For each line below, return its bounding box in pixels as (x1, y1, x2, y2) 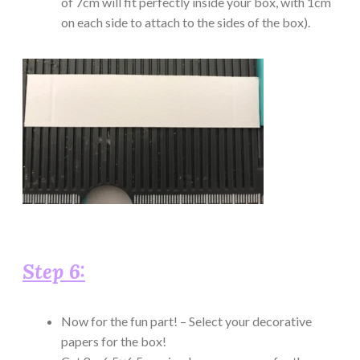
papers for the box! (61, 333, 166, 349)
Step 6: (22, 259, 85, 285)
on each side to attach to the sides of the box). (61, 14, 310, 30)
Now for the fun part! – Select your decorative (61, 313, 312, 329)
